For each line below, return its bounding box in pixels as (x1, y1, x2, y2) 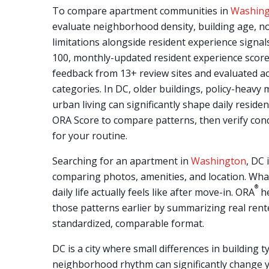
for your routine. (52, 129, 127, 142)
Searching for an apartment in (52, 154, 191, 168)
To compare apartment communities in (52, 4, 231, 17)
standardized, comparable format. (52, 217, 204, 230)
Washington (191, 154, 246, 168)
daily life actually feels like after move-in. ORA (52, 186, 255, 199)
